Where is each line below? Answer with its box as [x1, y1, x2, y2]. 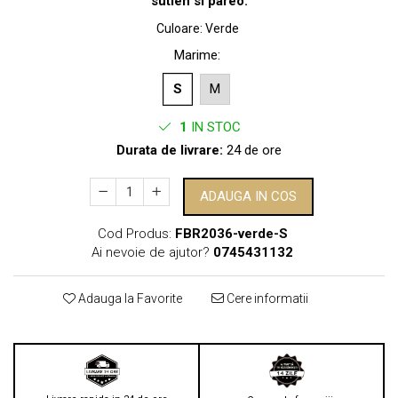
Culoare [156, 21, 200, 36]
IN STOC [187, 119, 241, 135]
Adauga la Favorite [76, 291, 182, 306]
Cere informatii [224, 291, 308, 306]
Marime [174, 47, 218, 63]
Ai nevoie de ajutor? [92, 244, 210, 260]
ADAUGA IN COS [200, 188, 298, 204]
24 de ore [223, 142, 282, 158]
